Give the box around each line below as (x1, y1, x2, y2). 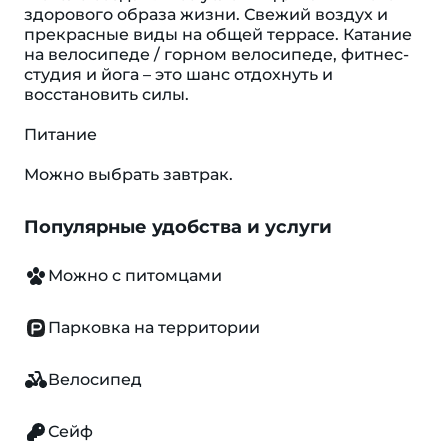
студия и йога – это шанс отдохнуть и (24, 65, 333, 84)
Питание (24, 125, 97, 144)
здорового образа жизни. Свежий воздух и (24, 5, 388, 24)
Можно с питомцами (48, 266, 222, 285)
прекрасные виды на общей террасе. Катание (24, 25, 412, 44)
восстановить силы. (24, 85, 189, 104)
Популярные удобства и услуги (24, 216, 332, 238)
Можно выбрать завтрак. (24, 165, 233, 184)
